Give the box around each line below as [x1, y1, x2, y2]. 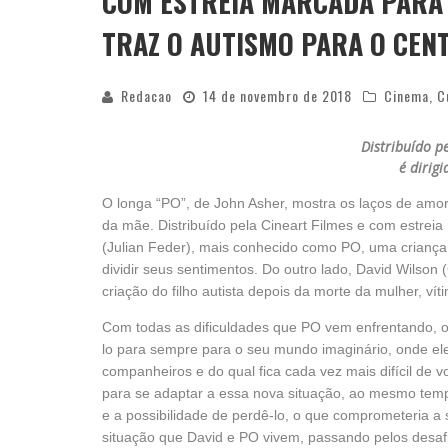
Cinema [384, 85, 429, 106]
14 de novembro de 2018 [203, 85, 352, 106]
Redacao [121, 85, 172, 106]
